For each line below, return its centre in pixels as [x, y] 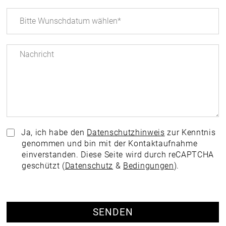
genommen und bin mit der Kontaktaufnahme [110, 143]
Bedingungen [149, 165]
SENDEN [113, 212]
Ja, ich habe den [53, 132]
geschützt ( [43, 165]
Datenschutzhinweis [126, 132]
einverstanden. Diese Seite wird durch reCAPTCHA [118, 154]
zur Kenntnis [190, 132]
